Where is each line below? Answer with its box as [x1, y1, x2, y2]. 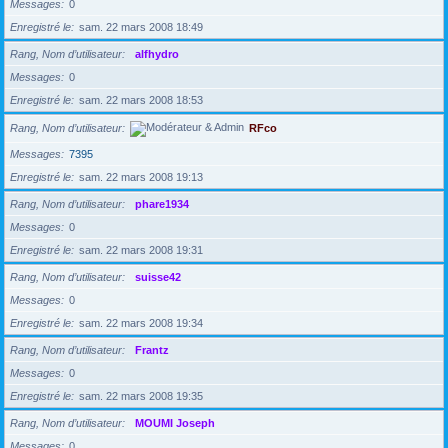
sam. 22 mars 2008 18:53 [79, 94, 203, 106]
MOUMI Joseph [135, 417, 215, 429]
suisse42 [135, 271, 181, 283]
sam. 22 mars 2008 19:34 [79, 317, 203, 329]
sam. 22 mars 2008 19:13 [79, 171, 203, 183]
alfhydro [135, 48, 179, 60]
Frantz [135, 344, 169, 356]
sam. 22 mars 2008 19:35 [79, 390, 203, 402]
